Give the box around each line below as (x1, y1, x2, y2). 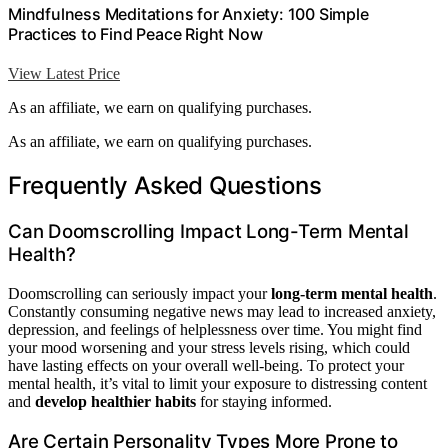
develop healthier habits (35, 392, 196, 410)
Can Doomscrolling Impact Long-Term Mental (8, 220, 409, 244)
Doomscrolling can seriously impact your (8, 284, 271, 302)
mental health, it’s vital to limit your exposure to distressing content (8, 374, 427, 392)
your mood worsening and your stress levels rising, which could (8, 338, 410, 356)
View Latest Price (8, 65, 120, 83)
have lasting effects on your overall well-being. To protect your (8, 356, 404, 374)
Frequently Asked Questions (8, 171, 322, 201)
